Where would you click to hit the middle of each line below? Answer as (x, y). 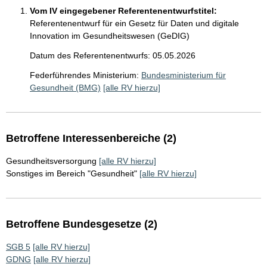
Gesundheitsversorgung (51, 161)
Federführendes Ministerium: (84, 75)
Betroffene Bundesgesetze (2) (82, 224)
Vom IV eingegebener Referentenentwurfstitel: (123, 11)
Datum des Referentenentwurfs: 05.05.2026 (113, 55)
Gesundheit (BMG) (65, 88)
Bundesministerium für (184, 75)
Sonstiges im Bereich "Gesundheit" (72, 173)
